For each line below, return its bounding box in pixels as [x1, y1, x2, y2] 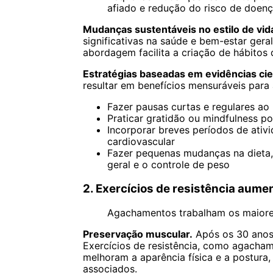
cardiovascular [107, 135, 175, 147]
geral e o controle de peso [107, 158, 230, 171]
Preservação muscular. [82, 227, 193, 240]
